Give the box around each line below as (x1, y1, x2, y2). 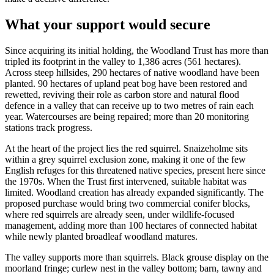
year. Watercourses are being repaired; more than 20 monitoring (5, 111, 249, 122)
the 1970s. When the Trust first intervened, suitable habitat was (5, 176, 246, 187)
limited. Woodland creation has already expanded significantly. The (5, 187, 264, 198)
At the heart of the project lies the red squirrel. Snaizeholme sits (5, 143, 248, 154)
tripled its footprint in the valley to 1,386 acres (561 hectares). (5, 56, 241, 67)
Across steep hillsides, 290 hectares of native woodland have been (5, 67, 259, 78)
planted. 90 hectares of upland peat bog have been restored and (5, 78, 247, 89)
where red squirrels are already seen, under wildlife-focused (5, 209, 234, 220)
